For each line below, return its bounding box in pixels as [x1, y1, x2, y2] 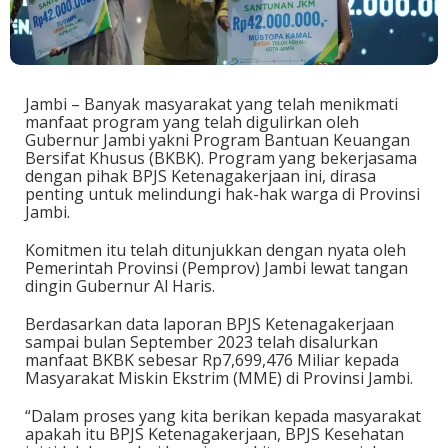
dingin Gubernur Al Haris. [25, 275, 215, 297]
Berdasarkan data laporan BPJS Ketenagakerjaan [25, 313, 394, 335]
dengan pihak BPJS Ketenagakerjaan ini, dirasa [25, 165, 376, 187]
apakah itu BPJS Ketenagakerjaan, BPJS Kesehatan [25, 423, 404, 445]
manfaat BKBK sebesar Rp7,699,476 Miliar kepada [25, 349, 399, 371]
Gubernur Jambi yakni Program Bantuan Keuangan [25, 129, 410, 151]
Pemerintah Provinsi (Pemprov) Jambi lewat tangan [25, 257, 408, 279]
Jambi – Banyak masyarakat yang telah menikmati [25, 93, 398, 115]
